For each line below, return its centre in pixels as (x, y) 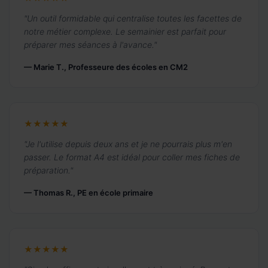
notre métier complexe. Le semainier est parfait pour (125, 31)
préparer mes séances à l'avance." (90, 44)
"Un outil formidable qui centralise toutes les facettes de (133, 18)
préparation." (48, 170)
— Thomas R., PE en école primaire (89, 192)
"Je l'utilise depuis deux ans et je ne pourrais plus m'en (128, 144)
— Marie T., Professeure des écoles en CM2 (106, 67)
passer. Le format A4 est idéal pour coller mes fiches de (132, 157)
